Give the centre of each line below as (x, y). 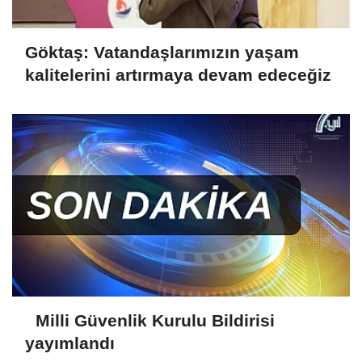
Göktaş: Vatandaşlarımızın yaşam (162, 53)
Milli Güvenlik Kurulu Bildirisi (150, 321)
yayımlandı (70, 343)
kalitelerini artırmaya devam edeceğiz (178, 75)
